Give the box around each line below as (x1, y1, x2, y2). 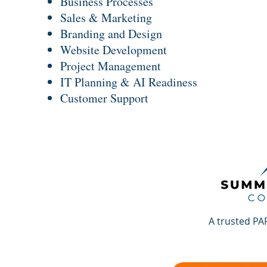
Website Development (60, 42, 167, 58)
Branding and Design (60, 26, 162, 42)
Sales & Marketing (60, 10, 152, 26)
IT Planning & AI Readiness (60, 74, 197, 90)
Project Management (60, 58, 161, 74)
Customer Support (60, 90, 148, 106)
